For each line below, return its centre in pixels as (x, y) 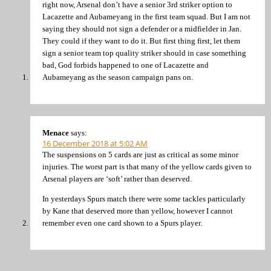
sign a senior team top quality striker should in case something (144, 53)
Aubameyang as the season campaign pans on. (118, 77)
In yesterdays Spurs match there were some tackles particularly (144, 199)
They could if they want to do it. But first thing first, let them (141, 41)
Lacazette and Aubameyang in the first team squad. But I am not (146, 17)
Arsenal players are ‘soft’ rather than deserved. (117, 178)
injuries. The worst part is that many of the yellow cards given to (147, 166)
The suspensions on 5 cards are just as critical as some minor (140, 154)
